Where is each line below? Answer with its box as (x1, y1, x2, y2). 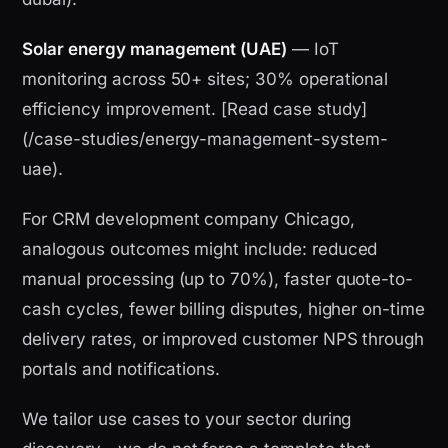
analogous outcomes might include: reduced (22, 239, 378, 260)
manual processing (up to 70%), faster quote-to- (22, 269, 414, 290)
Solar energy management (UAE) (22, 39, 287, 60)
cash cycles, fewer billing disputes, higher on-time (22, 299, 425, 320)
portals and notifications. (22, 359, 221, 380)
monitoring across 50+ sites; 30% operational (22, 69, 389, 90)
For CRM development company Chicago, (22, 209, 355, 230)
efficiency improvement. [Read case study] (22, 99, 368, 120)
